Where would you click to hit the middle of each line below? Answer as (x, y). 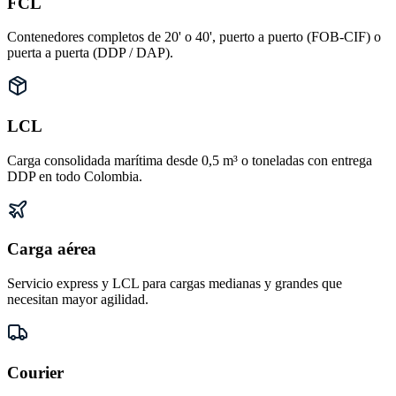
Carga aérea (52, 249)
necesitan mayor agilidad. (78, 300)
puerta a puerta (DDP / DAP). (90, 53)
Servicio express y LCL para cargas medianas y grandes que (175, 284)
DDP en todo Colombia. (75, 176)
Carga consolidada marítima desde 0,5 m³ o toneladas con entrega (190, 160)
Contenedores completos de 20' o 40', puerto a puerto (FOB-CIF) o (194, 37)
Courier (35, 372)
